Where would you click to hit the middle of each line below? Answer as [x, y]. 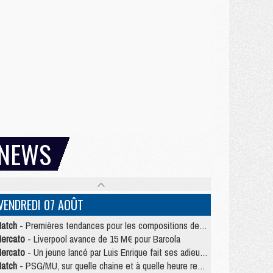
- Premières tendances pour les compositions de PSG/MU [108, 225]
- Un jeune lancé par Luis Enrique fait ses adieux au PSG [112, 252]
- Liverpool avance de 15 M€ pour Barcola [103, 239]
